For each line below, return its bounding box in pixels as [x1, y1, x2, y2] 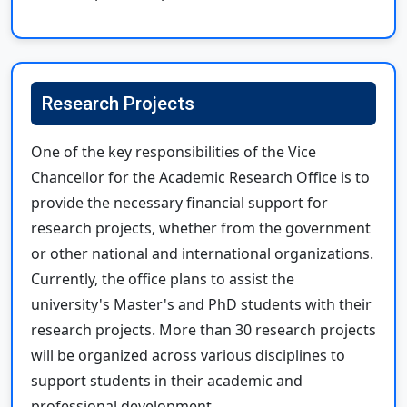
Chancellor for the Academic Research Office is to [31, 166, 370, 187]
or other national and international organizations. [31, 243, 373, 263]
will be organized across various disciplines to [31, 344, 345, 365]
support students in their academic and [31, 370, 303, 391]
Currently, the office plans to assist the [31, 268, 294, 289]
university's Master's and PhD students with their [31, 293, 372, 314]
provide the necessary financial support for [31, 192, 328, 213]
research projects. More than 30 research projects [31, 319, 376, 340]
